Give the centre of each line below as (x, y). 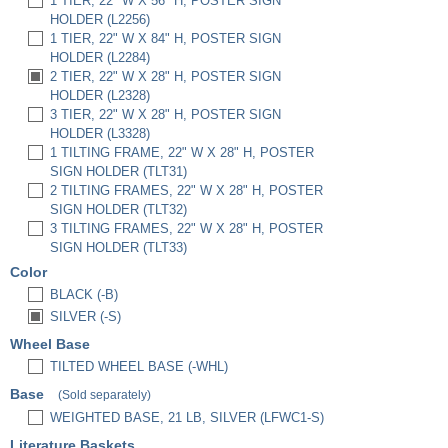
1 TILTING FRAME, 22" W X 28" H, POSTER (182, 152)
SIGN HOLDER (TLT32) (118, 209)
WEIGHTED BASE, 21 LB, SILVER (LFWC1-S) (187, 417)
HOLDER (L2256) (100, 19)
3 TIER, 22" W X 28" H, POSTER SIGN (165, 114)
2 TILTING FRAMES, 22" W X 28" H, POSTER (186, 190)
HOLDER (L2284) (100, 57)
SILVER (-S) (85, 316)
